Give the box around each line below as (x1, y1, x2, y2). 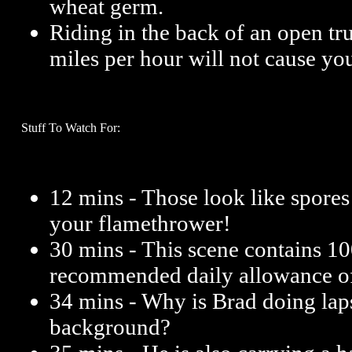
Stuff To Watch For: (21, 121, 120, 134)
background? (49, 314, 170, 339)
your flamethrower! (49, 211, 231, 236)
